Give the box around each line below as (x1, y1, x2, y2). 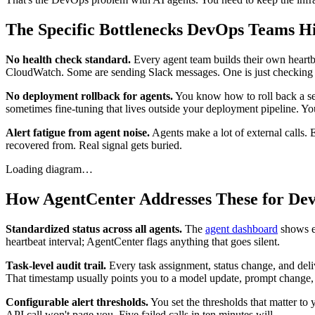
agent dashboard (205, 222, 278, 235)
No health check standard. (6, 53, 131, 65)
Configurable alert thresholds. (6, 295, 148, 308)
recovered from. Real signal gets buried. (6, 139, 182, 151)
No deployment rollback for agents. (6, 89, 173, 102)
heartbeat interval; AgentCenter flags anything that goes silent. (6, 235, 280, 247)
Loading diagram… (6, 162, 93, 175)
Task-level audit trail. (6, 259, 106, 271)
